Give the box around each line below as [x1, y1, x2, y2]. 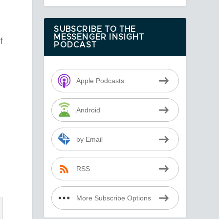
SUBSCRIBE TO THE [54, 25, 136, 34]
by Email [76, 135, 103, 143]
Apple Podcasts [76, 77, 124, 85]
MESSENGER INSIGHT [54, 33, 144, 42]
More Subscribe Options [76, 194, 151, 202]
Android [76, 106, 100, 114]
